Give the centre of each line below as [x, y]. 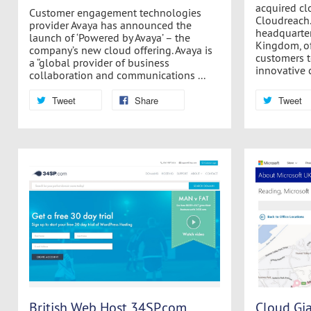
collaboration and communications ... [117, 75]
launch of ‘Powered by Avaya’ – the [109, 37]
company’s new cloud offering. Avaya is [120, 50]
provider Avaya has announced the [110, 25]
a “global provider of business [99, 62]
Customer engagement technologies [115, 12]
